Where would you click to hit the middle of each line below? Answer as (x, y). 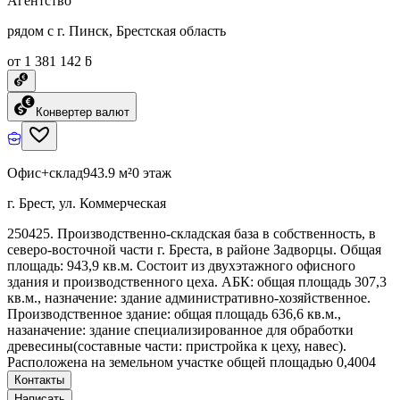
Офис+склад (45, 172)
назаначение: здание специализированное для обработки (180, 329)
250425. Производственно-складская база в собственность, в (192, 233)
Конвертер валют (83, 112)
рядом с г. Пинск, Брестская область (117, 30)
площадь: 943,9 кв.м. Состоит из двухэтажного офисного (181, 265)
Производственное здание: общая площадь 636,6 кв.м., (174, 313)
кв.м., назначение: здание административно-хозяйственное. (189, 297)
